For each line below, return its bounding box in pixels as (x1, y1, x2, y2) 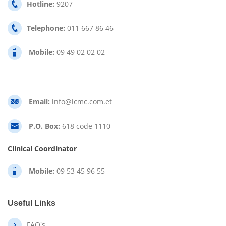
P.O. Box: (27, 121, 60, 131)
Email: (27, 97, 50, 106)
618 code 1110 (60, 121, 110, 131)
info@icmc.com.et (52, 97, 112, 106)
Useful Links (8, 199, 55, 207)
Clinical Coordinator (8, 144, 77, 153)
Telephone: (27, 23, 65, 33)
